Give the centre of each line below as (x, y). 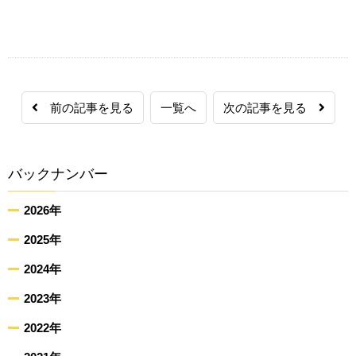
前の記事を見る (85, 108)
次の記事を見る (271, 108)
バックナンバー (58, 174)
